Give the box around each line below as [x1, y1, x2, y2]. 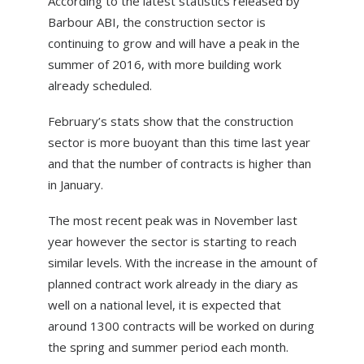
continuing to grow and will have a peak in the [47, 35, 300, 51]
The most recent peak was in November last [47, 212, 297, 228]
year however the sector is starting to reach [47, 233, 297, 249]
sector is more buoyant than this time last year [47, 134, 310, 150]
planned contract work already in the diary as [47, 275, 298, 292]
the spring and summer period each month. [47, 339, 288, 355]
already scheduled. [47, 77, 152, 93]
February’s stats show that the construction [47, 113, 293, 129]
